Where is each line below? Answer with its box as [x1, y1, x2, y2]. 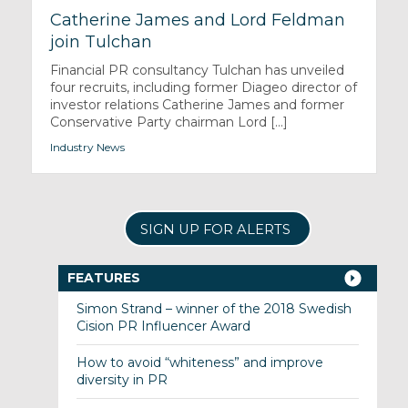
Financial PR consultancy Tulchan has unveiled [49, 62, 344, 79]
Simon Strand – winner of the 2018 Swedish [76, 301, 352, 318]
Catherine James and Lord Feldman [49, 10, 345, 31]
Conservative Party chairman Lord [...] [49, 114, 288, 131]
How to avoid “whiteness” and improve [76, 354, 323, 372]
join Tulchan [49, 32, 152, 53]
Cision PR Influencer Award [76, 318, 250, 335]
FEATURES [66, 270, 140, 287]
